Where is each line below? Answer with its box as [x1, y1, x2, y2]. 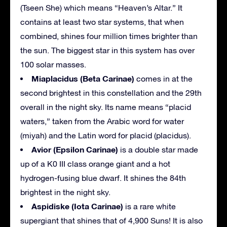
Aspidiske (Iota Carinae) [31, 201, 123, 211]
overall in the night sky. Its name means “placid [20, 102, 191, 111]
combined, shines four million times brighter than [20, 31, 198, 41]
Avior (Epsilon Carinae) [31, 144, 118, 154]
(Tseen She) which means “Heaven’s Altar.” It [20, 3, 182, 12]
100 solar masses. [20, 59, 86, 69]
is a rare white [123, 201, 176, 211]
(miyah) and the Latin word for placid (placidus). [20, 130, 191, 140]
